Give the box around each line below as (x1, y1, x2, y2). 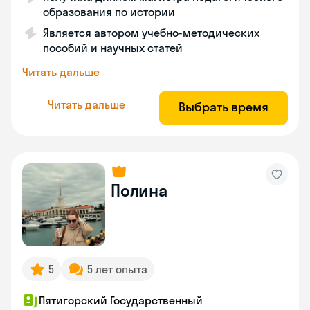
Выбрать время (179, 99, 268, 115)
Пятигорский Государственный (39, 293, 203, 307)
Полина (111, 180, 167, 201)
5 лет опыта (87, 262, 147, 276)
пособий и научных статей (43, 41, 183, 55)
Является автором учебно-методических (43, 26, 259, 39)
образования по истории (43, 5, 175, 19)
